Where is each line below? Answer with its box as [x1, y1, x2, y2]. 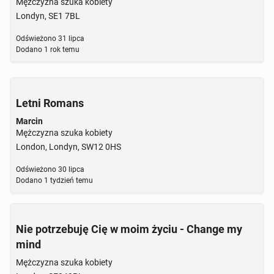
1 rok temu [42, 45, 80, 54]
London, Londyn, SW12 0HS [16, 142, 121, 152]
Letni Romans [16, 97, 84, 109]
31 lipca [56, 34, 84, 43]
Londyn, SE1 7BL [16, 11, 80, 21]
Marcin [16, 116, 43, 126]
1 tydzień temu [42, 176, 93, 185]
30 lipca [56, 165, 84, 174]
